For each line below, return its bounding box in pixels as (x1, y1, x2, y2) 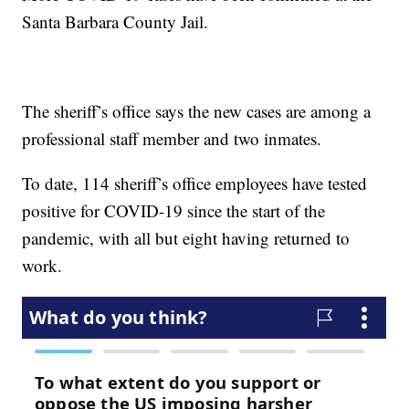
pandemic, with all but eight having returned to (22, 226, 351, 250)
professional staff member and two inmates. (22, 127, 322, 151)
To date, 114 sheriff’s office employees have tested (22, 172, 368, 195)
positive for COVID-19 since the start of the (22, 199, 326, 223)
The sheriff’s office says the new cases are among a (22, 100, 372, 123)
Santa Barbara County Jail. (22, 10, 209, 34)
